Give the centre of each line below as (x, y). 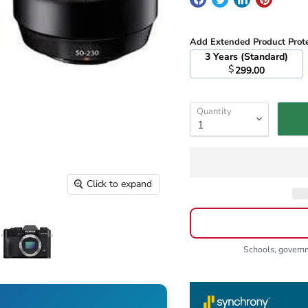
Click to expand (120, 184)
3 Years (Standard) (250, 57)
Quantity (214, 112)
